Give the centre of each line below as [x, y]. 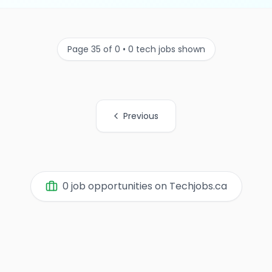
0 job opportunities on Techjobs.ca [144, 186]
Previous [141, 116]
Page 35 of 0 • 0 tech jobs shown [136, 49]
